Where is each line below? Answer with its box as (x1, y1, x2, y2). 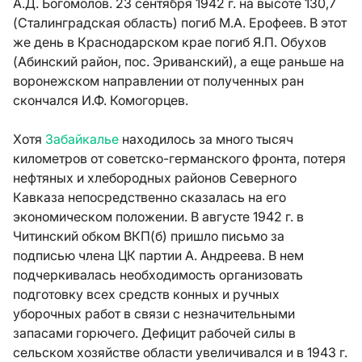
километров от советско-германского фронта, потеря (13, 150, 346, 166)
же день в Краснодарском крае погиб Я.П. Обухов (13, 34, 326, 50)
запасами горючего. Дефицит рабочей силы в (13, 325, 296, 341)
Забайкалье (45, 131, 119, 147)
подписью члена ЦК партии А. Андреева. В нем (13, 247, 304, 263)
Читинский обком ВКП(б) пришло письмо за (13, 228, 284, 244)
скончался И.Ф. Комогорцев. (13, 92, 188, 108)
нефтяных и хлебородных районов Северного (13, 170, 297, 186)
